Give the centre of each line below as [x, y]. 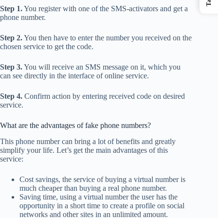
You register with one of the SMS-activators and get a [105, 9]
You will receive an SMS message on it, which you [101, 67]
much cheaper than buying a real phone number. [93, 188]
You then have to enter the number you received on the [107, 38]
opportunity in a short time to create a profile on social [102, 206]
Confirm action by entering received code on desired [104, 96]
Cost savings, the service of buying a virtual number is [102, 180]
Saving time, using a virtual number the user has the [99, 197]
